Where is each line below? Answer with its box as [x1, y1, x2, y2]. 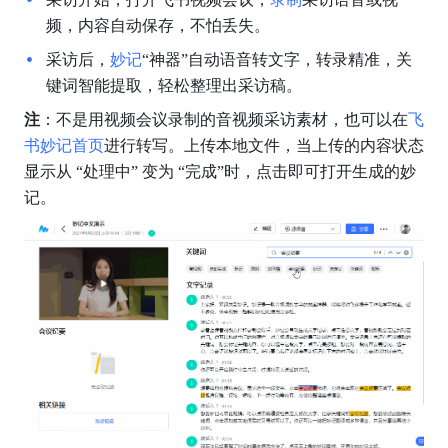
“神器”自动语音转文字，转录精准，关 [141, 51, 412, 69]
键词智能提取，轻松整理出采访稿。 [45, 77, 302, 95]
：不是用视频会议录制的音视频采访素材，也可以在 [39, 111, 408, 129]
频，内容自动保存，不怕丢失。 [45, 17, 270, 35]
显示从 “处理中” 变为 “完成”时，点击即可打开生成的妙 [23, 163, 416, 181]
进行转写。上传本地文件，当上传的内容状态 [103, 137, 424, 155]
